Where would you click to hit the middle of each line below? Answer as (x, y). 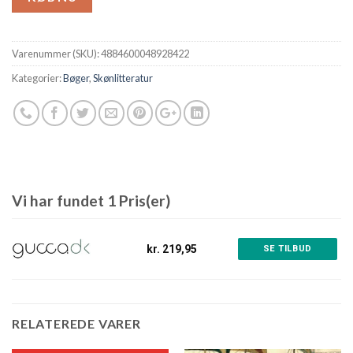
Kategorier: (37, 78)
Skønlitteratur (123, 78)
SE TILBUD (287, 249)
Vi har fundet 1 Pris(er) (91, 201)
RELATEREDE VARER (76, 324)
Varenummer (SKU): (56, 54)
